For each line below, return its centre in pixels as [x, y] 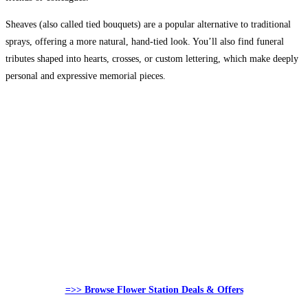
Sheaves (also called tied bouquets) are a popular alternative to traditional [148, 25]
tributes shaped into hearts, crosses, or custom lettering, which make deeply [152, 59]
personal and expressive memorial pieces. [86, 76]
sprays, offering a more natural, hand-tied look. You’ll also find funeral [145, 42]
